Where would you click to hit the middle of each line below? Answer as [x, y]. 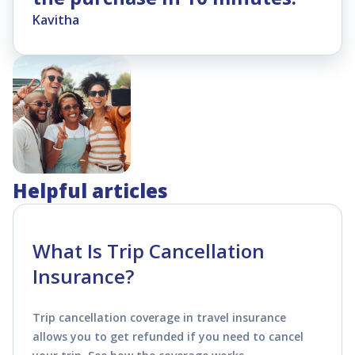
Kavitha [56, 19]
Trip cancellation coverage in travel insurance [159, 317]
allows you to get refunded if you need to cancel [168, 336]
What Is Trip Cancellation [149, 250]
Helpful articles [90, 190]
